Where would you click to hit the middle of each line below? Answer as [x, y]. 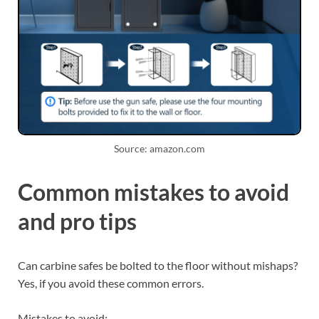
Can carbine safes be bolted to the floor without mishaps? [158, 265]
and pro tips [77, 221]
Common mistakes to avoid [153, 192]
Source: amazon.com [159, 149]
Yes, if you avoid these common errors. [111, 283]
